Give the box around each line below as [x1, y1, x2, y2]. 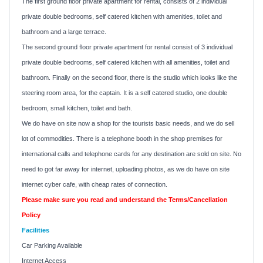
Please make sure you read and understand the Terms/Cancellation [22, 195, 228, 203]
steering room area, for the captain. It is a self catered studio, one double [22, 89, 227, 96]
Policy [22, 211, 41, 218]
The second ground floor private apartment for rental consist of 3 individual [22, 43, 232, 50]
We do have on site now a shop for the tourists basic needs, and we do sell [22, 119, 234, 127]
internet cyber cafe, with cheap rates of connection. [22, 180, 167, 188]
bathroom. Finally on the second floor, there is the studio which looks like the [22, 73, 237, 81]
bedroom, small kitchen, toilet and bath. [22, 104, 132, 112]
